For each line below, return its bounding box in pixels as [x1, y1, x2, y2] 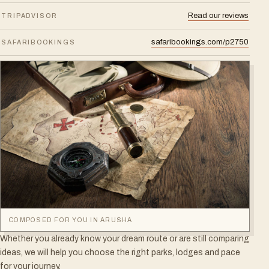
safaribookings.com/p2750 [151, 38, 249, 46]
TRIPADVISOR [1, 13, 58, 19]
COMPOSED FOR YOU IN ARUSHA [9, 217, 133, 224]
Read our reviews [188, 11, 249, 20]
